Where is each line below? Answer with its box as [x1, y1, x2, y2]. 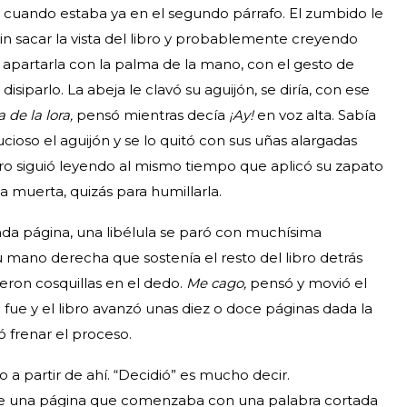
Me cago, [186, 273, 250, 292]
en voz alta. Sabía [257, 105, 376, 124]
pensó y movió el [250, 273, 367, 292]
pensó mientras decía [76, 105, 229, 124]
